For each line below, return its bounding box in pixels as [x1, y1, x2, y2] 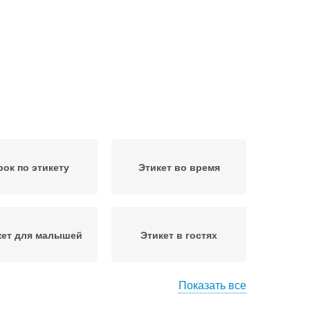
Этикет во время [138, 160, 220, 174]
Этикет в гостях [140, 228, 217, 241]
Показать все [179, 277, 246, 293]
